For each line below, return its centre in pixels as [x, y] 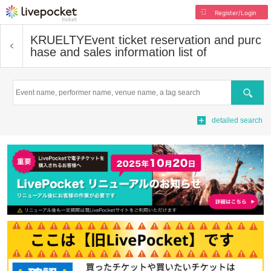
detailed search [237, 120]
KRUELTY [57, 40]
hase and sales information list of [119, 52]
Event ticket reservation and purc [173, 40]
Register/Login [235, 13]
